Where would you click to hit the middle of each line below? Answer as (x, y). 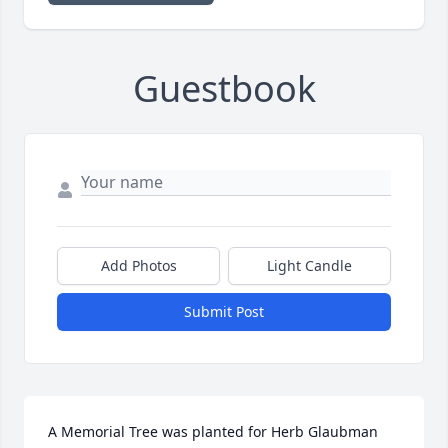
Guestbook (224, 89)
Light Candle (309, 266)
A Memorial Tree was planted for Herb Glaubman (213, 432)
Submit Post (224, 312)
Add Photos (138, 266)
